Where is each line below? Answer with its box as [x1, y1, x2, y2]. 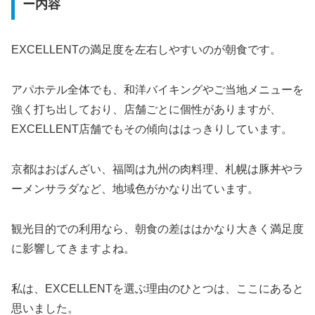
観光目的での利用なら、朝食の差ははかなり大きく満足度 [11, 222, 304, 235]
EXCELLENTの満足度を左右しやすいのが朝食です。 [11, 44, 281, 56]
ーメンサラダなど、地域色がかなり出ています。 [11, 183, 259, 195]
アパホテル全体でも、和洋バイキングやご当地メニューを [11, 84, 304, 96]
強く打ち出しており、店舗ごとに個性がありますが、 [11, 103, 281, 116]
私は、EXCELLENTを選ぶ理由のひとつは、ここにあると [11, 282, 304, 295]
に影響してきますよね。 [11, 242, 135, 255]
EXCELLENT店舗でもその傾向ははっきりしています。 [11, 123, 292, 136]
